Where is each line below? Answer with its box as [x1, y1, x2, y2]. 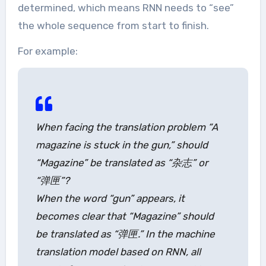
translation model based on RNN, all [35, 246, 201, 258]
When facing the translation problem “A [35, 121, 218, 134]
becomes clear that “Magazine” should [35, 210, 214, 223]
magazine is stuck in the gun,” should [35, 139, 208, 151]
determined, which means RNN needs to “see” [17, 2, 234, 14]
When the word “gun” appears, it [35, 192, 185, 205]
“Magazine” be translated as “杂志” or [35, 157, 208, 169]
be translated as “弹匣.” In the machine [35, 228, 215, 240]
